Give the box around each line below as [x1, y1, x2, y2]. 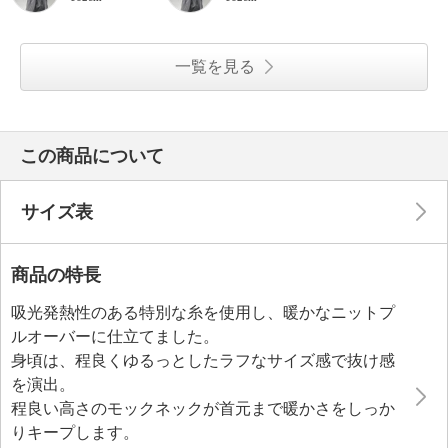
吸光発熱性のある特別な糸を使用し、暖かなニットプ [11, 304, 395, 321]
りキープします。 [11, 424, 139, 441]
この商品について [20, 146, 164, 166]
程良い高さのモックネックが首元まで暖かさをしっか [11, 400, 395, 417]
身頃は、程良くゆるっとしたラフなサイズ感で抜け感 [11, 352, 395, 369]
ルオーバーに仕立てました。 [11, 328, 219, 345]
